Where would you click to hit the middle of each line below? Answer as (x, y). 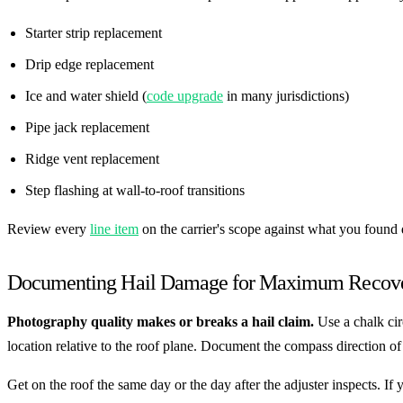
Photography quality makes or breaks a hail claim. (161, 322)
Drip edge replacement (90, 65)
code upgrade (185, 96)
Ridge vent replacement (92, 159)
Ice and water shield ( (86, 96)
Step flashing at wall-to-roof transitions (135, 191)
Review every (49, 229)
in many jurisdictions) (286, 96)
